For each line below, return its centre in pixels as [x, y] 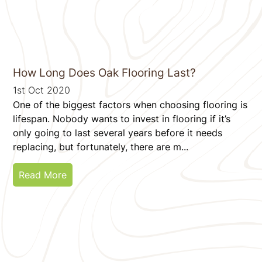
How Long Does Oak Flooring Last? [105, 73]
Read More [43, 175]
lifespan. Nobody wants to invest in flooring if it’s [122, 118]
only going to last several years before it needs [118, 132]
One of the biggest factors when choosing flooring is [130, 104]
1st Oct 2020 [42, 90]
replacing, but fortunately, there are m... [101, 146]
